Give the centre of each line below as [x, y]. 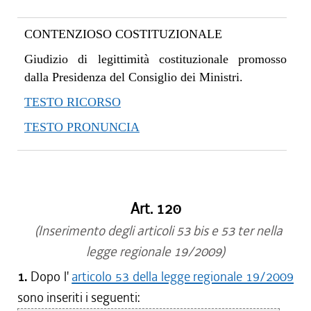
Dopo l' [51, 277]
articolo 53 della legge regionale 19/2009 [183, 277]
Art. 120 [155, 209]
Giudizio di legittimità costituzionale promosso [155, 59]
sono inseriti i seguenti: [79, 297]
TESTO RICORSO [73, 102]
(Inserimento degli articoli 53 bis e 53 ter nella [155, 231]
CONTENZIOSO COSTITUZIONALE [123, 34]
